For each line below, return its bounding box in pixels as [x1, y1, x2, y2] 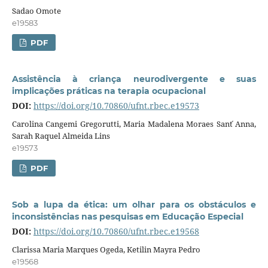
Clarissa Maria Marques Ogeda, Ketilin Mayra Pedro [11, 244, 200, 255]
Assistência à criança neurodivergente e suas [11, 74, 257, 85]
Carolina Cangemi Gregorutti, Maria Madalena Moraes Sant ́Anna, [11, 118, 257, 130]
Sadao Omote [11, 5, 61, 16]
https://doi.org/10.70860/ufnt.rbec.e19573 [33, 100, 199, 112]
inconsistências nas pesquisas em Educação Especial [11, 211, 243, 223]
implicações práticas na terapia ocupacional [11, 86, 206, 97]
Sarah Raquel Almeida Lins [11, 130, 110, 142]
